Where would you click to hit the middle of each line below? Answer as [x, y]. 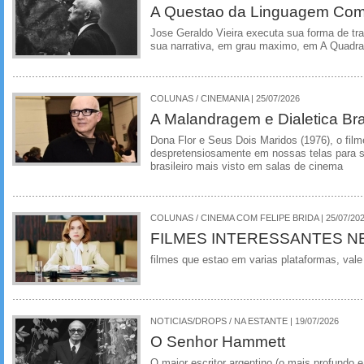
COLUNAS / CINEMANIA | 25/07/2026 [225, 98]
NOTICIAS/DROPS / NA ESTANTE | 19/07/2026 [245, 321]
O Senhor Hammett [218, 342]
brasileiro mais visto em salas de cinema [247, 166]
